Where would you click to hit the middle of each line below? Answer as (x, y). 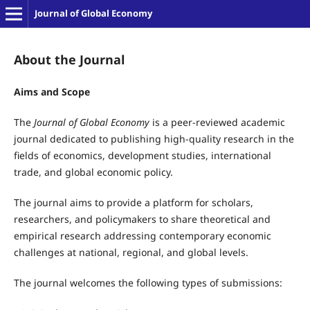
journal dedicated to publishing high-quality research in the (154, 139)
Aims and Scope (52, 92)
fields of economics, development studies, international (142, 156)
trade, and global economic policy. (93, 172)
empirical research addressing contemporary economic (142, 236)
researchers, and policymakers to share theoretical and (142, 219)
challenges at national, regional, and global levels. (131, 253)
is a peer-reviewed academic (217, 122)
